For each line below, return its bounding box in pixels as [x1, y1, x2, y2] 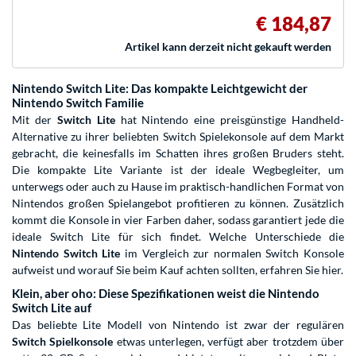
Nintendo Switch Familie [12, 95, 144, 110]
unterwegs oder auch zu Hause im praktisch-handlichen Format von [12, 180, 344, 194]
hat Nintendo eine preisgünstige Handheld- [114, 113, 344, 127]
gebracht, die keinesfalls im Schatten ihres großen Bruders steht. [12, 146, 344, 161]
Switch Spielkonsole [12, 335, 114, 349]
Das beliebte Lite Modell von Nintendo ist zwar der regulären [12, 318, 344, 332]
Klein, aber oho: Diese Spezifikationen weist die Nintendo [12, 286, 319, 301]
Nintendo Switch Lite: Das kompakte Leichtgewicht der [12, 81, 308, 96]
